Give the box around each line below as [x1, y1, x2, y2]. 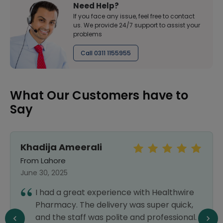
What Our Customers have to [10, 87, 188, 104]
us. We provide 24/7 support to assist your [73, 21, 200, 29]
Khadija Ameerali [20, 141, 102, 153]
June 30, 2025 [20, 168, 68, 178]
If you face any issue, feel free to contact [73, 12, 195, 20]
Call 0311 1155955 [81, 49, 131, 57]
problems [73, 30, 102, 38]
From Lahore [20, 155, 66, 166]
